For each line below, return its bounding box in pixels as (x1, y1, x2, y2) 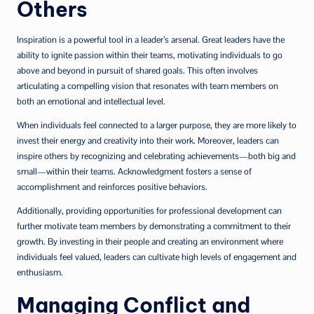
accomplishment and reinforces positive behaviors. (17, 181, 207, 193)
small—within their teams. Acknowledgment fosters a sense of (17, 165, 252, 177)
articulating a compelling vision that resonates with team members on (17, 80, 278, 92)
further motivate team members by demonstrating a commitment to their (17, 220, 291, 232)
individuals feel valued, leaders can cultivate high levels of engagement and (17, 251, 296, 263)
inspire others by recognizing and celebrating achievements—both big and (17, 150, 296, 162)
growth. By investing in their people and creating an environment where (17, 235, 283, 247)
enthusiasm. (17, 266, 63, 278)
